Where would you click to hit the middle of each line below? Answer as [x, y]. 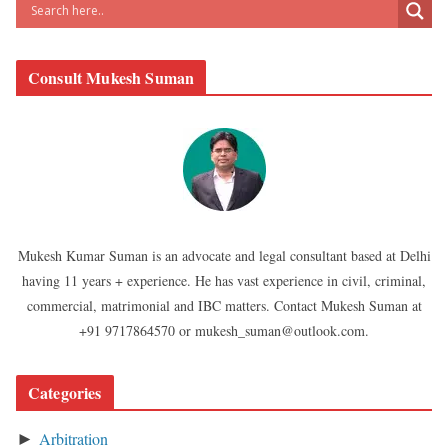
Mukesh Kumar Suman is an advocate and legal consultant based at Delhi [224, 255]
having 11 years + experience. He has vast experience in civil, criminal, [224, 280]
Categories [65, 392]
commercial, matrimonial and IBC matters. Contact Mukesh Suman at [224, 305]
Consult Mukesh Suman [111, 77]
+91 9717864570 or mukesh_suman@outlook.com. [224, 330]
